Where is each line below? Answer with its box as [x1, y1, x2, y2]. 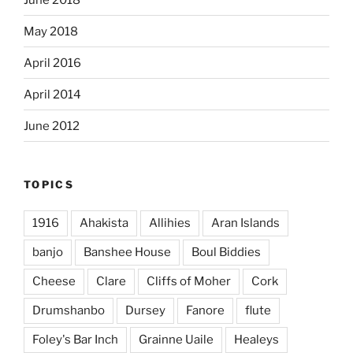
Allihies [149, 215, 191, 230]
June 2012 [24, 118, 80, 133]
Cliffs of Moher [147, 273, 231, 288]
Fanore [186, 303, 225, 318]
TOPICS [24, 178, 75, 191]
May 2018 [24, 24, 78, 39]
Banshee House [84, 244, 171, 259]
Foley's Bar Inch [32, 332, 118, 347]
